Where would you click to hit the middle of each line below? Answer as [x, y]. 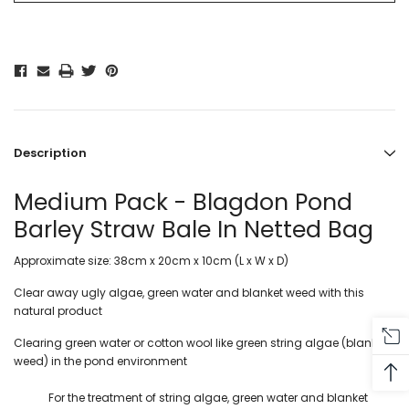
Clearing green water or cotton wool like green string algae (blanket [200, 343]
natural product [58, 311]
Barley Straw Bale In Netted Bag [194, 230]
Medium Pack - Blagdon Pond [183, 203]
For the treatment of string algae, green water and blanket [208, 398]
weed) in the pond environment [100, 362]
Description [50, 153]
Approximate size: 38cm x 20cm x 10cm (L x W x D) [151, 261]
